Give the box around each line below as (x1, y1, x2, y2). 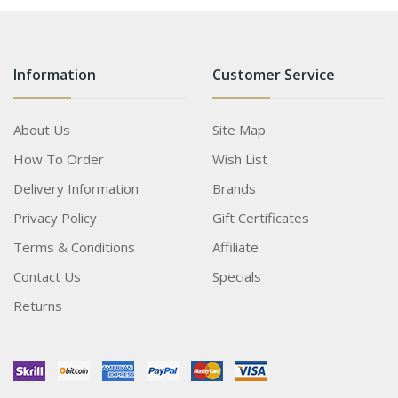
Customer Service (212, 64, 335, 84)
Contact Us (13, 267, 81, 285)
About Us (13, 120, 70, 139)
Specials (212, 267, 261, 285)
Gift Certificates (212, 208, 309, 227)
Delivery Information (13, 179, 139, 197)
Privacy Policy (13, 208, 97, 227)
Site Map (212, 120, 266, 139)
